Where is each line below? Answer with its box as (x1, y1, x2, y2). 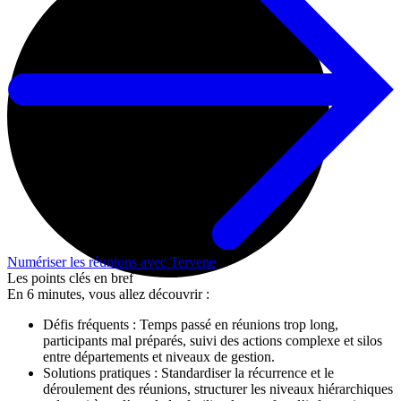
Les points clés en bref (7, 269, 133, 286)
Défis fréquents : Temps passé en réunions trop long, (43, 316, 338, 332)
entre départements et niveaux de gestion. (43, 348, 275, 364)
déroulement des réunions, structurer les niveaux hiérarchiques (43, 380, 393, 397)
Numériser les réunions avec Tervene (7, 253, 216, 269)
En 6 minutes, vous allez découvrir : (7, 286, 209, 302)
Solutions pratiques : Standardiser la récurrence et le (43, 364, 334, 380)
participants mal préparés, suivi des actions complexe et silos (43, 332, 382, 348)
